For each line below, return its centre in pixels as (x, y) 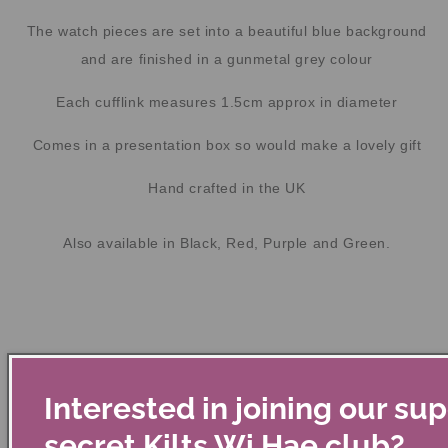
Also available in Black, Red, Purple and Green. (227, 242)
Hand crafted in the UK (227, 187)
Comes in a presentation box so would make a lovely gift (227, 144)
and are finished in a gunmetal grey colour (227, 58)
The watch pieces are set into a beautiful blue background (227, 30)
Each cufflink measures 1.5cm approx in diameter (227, 101)
